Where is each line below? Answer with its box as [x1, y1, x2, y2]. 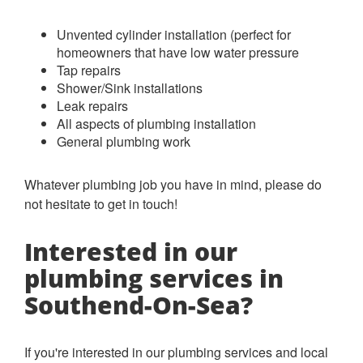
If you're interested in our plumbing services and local [24, 342, 328, 361]
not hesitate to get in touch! [24, 194, 181, 213]
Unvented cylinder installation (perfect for [57, 24, 291, 44]
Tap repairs [57, 60, 121, 79]
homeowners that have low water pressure [57, 42, 299, 62]
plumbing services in [24, 261, 284, 295]
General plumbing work [57, 131, 190, 151]
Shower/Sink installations [57, 78, 203, 97]
